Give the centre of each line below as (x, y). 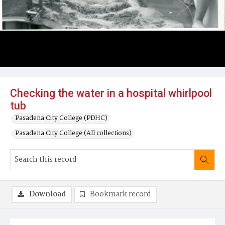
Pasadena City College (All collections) (73, 133)
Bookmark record (121, 194)
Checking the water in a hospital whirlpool (111, 93)
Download (47, 194)
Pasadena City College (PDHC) (61, 118)
